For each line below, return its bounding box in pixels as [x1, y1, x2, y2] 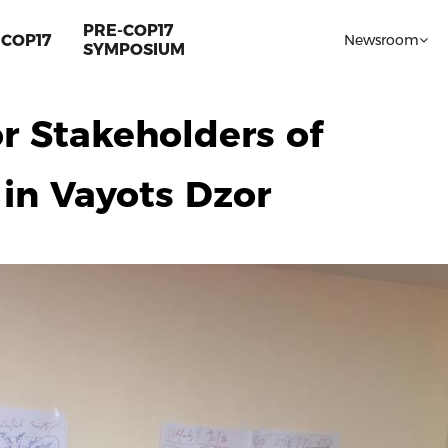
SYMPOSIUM [83, 40, 185, 59]
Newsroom [344, 31, 419, 49]
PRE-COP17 [83, 21, 173, 40]
